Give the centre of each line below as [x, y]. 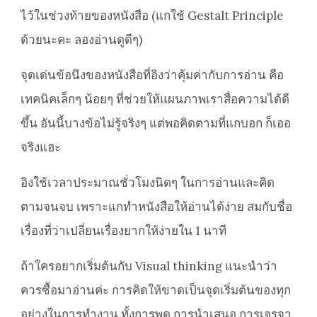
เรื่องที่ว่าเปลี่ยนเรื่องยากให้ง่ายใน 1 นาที [125, 231]
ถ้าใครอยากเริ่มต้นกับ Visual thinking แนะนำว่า [149, 266]
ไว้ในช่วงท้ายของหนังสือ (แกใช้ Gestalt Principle [152, 16]
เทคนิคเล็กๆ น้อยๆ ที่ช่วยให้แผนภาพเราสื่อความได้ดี [155, 99]
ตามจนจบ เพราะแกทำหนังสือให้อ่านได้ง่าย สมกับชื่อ [156, 207]
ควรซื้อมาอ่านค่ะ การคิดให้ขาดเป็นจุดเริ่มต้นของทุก [156, 290]
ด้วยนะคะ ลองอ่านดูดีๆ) [83, 40]
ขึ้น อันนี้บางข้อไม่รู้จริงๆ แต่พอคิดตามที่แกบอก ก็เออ [156, 123]
